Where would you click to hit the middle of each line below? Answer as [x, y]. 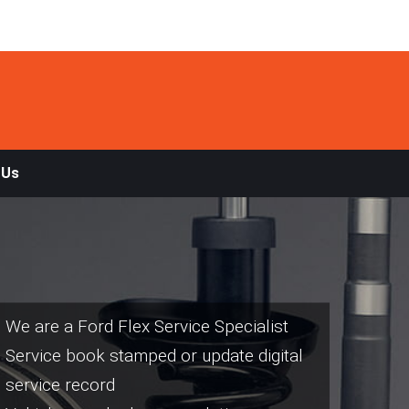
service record [60, 384]
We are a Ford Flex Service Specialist [147, 326]
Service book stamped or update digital [154, 355]
